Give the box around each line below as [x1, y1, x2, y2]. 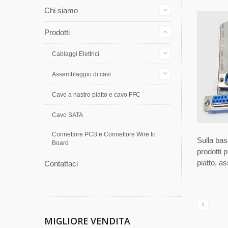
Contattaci [44, 159, 78, 168]
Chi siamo [44, 6, 78, 15]
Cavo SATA [52, 111, 83, 119]
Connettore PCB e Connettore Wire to [52, 131, 156, 138]
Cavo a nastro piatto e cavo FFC [52, 91, 140, 98]
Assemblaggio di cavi [52, 71, 111, 78]
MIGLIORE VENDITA [44, 215, 130, 227]
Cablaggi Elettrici [52, 50, 99, 58]
